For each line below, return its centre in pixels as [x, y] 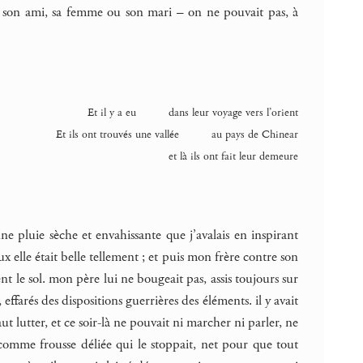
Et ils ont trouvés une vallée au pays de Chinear [177, 134]
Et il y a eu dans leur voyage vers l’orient [193, 112]
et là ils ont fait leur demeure [234, 156]
